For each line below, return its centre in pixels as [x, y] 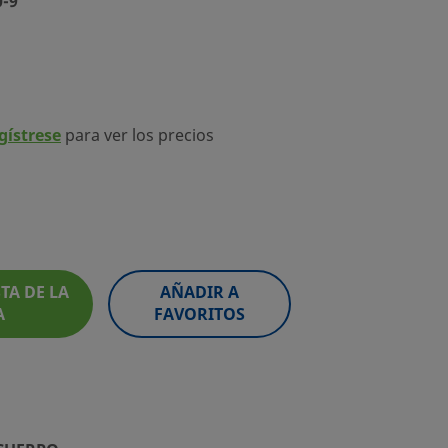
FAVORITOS [199, 314]
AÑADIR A [199, 292]
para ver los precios [137, 135]
